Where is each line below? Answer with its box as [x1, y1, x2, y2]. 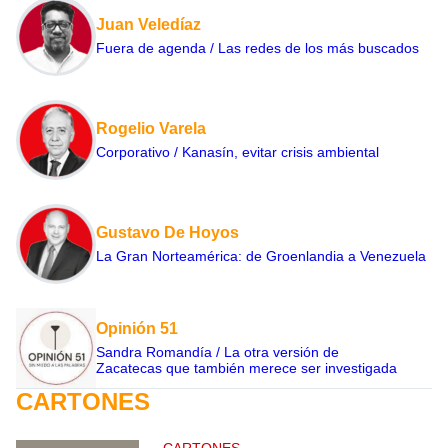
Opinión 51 [96, 320, 178, 338]
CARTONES [16, 388, 150, 416]
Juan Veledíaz [96, 16, 201, 34]
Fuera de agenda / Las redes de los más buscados [96, 40, 419, 57]
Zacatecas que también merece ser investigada [96, 360, 397, 377]
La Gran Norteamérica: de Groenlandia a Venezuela [96, 248, 426, 265]
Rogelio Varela [96, 120, 206, 138]
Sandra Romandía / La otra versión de [96, 344, 339, 361]
